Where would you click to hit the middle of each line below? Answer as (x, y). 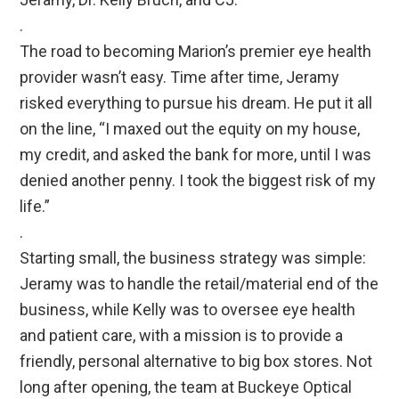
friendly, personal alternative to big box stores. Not (196, 362)
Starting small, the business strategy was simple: (193, 258)
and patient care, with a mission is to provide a (182, 336)
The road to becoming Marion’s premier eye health (196, 52)
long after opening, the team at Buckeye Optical (186, 387)
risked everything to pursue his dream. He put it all (196, 103)
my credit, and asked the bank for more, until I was (196, 155)
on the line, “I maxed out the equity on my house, (190, 129)
